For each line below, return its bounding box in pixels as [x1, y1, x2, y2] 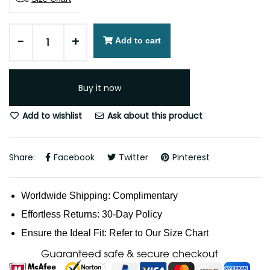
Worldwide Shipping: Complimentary [21, 190, 178, 201]
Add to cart [115, 35, 161, 45]
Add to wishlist [20, 109, 82, 122]
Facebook [54, 151, 95, 164]
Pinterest [172, 151, 210, 164]
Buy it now [78, 81, 121, 94]
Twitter [119, 151, 148, 164]
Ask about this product [105, 109, 202, 122]
